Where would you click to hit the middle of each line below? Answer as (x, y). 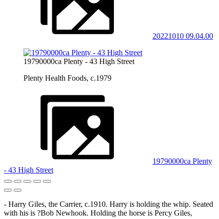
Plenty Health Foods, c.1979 (67, 78)
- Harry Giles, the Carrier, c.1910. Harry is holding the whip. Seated (109, 204)
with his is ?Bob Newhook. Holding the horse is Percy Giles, (98, 213)
